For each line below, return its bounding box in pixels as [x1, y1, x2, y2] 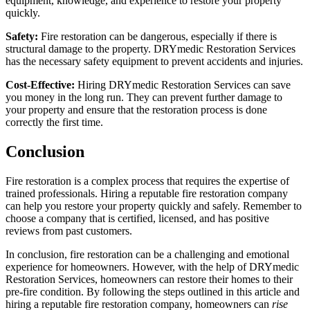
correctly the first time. [6, 116, 103, 129]
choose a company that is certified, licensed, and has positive [6, 212, 269, 224]
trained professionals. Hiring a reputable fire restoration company [6, 187, 288, 199]
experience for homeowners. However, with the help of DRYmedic [6, 260, 299, 273]
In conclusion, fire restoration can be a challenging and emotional [6, 248, 289, 260]
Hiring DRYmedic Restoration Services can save [75, 79, 291, 91]
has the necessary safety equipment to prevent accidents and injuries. [6, 55, 303, 68]
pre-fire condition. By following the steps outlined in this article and [6, 285, 300, 298]
